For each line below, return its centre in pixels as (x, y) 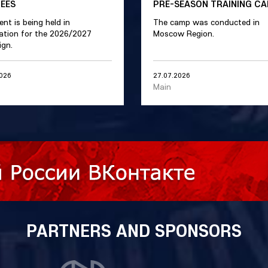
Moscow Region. (184, 33)
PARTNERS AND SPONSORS (134, 230)
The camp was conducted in (206, 22)
